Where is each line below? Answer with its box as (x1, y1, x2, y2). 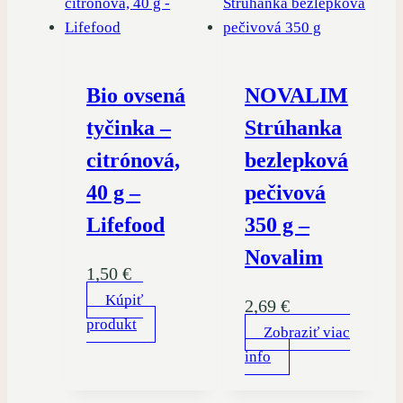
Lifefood (86, 213, 165, 237)
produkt (86, 316, 137, 334)
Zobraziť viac (264, 324, 350, 342)
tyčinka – (86, 116, 171, 140)
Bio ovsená (86, 84, 185, 108)
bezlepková (245, 148, 348, 173)
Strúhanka (245, 116, 342, 140)
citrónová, (86, 148, 180, 173)
